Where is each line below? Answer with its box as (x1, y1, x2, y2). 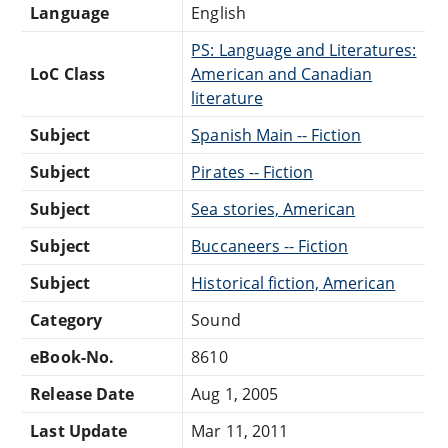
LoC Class (30, 62, 105, 85)
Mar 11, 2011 (191, 419, 288, 442)
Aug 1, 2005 (191, 382, 278, 405)
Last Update (30, 419, 127, 442)
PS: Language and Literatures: (191, 38, 417, 61)
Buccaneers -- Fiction (191, 234, 349, 257)
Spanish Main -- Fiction (191, 123, 362, 146)
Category (30, 308, 102, 331)
